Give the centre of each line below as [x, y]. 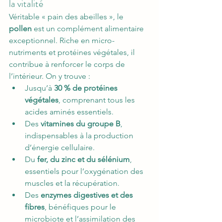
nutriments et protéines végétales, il [73, 52]
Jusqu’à [39, 88]
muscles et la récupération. [72, 183]
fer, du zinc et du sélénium [83, 159]
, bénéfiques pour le [81, 207]
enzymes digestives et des [88, 195]
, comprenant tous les [98, 100]
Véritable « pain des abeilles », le [67, 17]
